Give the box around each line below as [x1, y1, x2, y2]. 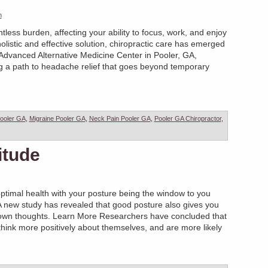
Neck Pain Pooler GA [89, 114, 151, 122]
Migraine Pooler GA [29, 114, 86, 122]
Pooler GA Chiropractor [154, 114, 221, 122]
